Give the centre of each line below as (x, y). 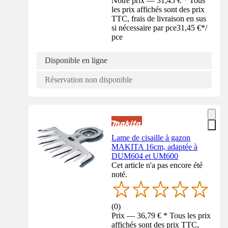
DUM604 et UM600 (145, 156)
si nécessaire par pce (144, 27)
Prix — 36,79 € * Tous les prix (161, 215)
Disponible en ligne (76, 60)
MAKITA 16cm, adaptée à (155, 147)
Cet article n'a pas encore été (157, 165)
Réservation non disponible (89, 79)
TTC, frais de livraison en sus (159, 18)
